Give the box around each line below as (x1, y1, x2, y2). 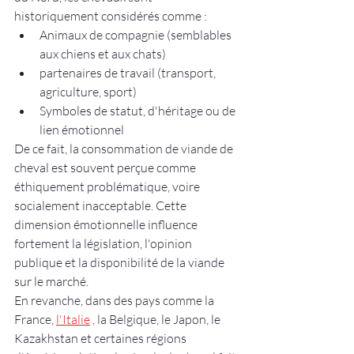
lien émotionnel (40, 122, 124, 138)
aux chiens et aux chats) (40, 46, 166, 62)
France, (14, 311, 56, 328)
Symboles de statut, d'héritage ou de (40, 103, 238, 119)
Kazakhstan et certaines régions (14, 330, 189, 347)
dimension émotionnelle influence (14, 217, 200, 233)
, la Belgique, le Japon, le (90, 311, 223, 328)
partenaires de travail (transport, (40, 65, 218, 81)
